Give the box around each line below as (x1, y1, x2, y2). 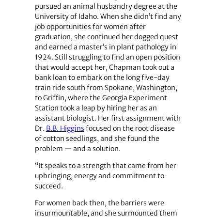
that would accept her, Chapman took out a (34, 62, 174, 72)
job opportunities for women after (34, 22, 146, 31)
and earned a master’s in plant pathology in (34, 42, 176, 51)
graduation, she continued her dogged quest (34, 32, 178, 41)
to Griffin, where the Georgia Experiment (34, 93, 167, 102)
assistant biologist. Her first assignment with (34, 113, 181, 123)
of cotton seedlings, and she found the (34, 134, 159, 143)
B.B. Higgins (46, 124, 84, 133)
